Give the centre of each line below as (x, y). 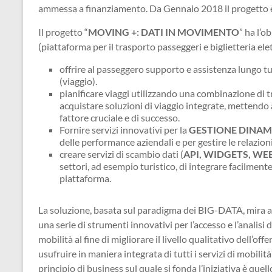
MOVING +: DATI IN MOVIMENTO (164, 32)
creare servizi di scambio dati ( (121, 154)
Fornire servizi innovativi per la (124, 129)
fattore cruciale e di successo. (120, 117)
